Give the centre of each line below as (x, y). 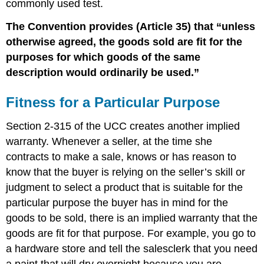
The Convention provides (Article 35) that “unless (131, 27)
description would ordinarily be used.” (103, 73)
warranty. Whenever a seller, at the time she (109, 141)
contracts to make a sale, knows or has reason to (121, 156)
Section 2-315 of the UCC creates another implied (123, 126)
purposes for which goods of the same (103, 57)
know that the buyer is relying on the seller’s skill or (126, 172)
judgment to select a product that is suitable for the (125, 187)
